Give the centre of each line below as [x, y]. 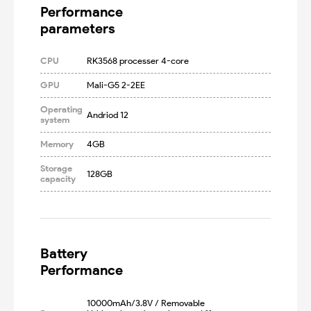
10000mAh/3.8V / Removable [146, 303]
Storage [57, 169]
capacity [58, 179]
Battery [64, 254]
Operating [62, 110]
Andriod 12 [107, 115]
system [55, 120]
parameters [78, 28]
